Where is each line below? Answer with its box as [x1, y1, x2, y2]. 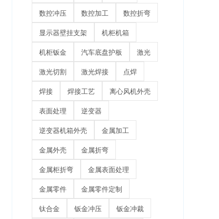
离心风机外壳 [109, 87, 151, 96]
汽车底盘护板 [81, 47, 122, 57]
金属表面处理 [88, 165, 129, 174]
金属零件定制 [81, 184, 122, 194]
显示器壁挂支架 [39, 28, 87, 37]
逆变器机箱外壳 [39, 126, 87, 135]
